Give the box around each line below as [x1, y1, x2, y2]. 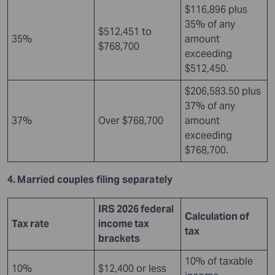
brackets [98, 231, 140, 245]
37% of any [185, 99, 235, 112]
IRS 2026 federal [98, 202, 174, 215]
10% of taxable [185, 254, 253, 268]
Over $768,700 [98, 114, 163, 127]
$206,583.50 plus [185, 84, 261, 98]
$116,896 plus [185, 2, 247, 16]
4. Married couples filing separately [7, 172, 173, 186]
